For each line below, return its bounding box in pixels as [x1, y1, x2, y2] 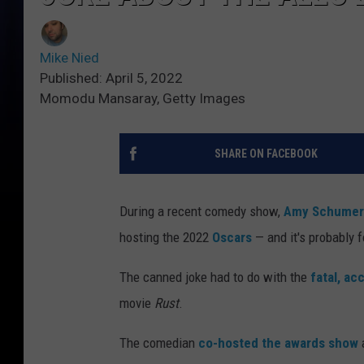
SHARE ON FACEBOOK [214, 147, 318, 161]
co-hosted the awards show [198, 335, 358, 352]
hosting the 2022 [119, 229, 212, 246]
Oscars [212, 229, 252, 246]
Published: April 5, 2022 [40, 70, 183, 87]
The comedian [119, 335, 198, 352]
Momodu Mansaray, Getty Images [40, 90, 245, 107]
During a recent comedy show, [119, 203, 284, 220]
